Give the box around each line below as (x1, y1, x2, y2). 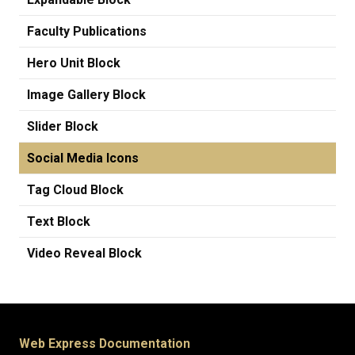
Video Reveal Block (27, 245, 142, 261)
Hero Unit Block (27, 55, 120, 71)
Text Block (27, 213, 90, 229)
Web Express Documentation (19, 335, 190, 351)
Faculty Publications (27, 23, 147, 39)
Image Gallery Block (27, 86, 146, 102)
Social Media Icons (27, 150, 139, 166)
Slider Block (27, 118, 98, 134)
